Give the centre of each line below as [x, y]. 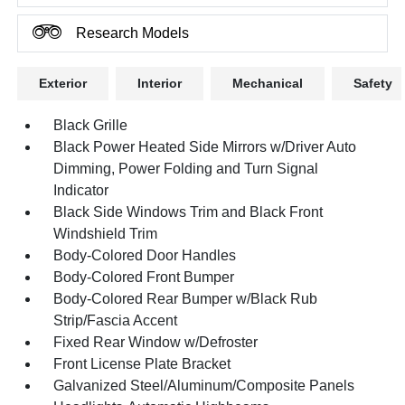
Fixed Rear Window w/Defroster [156, 342]
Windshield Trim [106, 233]
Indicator [81, 190]
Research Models [133, 33]
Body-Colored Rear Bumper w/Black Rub [186, 298]
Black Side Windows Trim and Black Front [188, 212]
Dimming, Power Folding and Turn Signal [186, 168]
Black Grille [91, 125]
